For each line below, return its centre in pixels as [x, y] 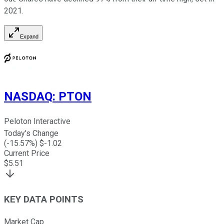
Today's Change [31, 133]
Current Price [27, 153]
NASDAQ [28, 97]
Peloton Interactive [37, 121]
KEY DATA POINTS [44, 199]
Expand [29, 37]
